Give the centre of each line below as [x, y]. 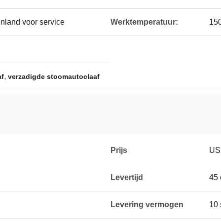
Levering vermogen [147, 204]
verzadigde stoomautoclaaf [54, 76]
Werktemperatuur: [144, 22]
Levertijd [127, 177]
